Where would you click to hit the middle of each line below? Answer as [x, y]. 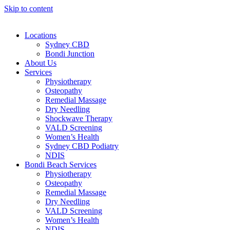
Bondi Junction [70, 54]
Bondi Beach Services [61, 165]
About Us [41, 63]
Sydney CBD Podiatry [82, 146]
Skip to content [28, 8]
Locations [41, 35]
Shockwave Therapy [79, 118]
